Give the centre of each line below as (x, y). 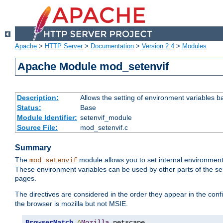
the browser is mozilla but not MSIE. (71, 204)
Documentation (112, 46)
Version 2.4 (158, 46)
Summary (33, 148)
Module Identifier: (47, 118)
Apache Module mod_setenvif (93, 67)
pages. (26, 178)
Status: (29, 108)
